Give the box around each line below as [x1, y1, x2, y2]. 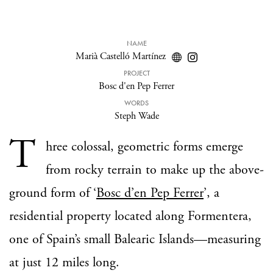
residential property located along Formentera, [9, 208, 252, 225]
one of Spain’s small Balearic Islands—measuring [9, 231, 261, 248]
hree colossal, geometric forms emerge [46, 138, 243, 155]
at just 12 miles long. [9, 254, 119, 271]
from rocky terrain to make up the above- [46, 161, 264, 179]
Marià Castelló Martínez [76, 50, 166, 63]
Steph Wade [114, 110, 159, 122]
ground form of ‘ [9, 185, 96, 202]
